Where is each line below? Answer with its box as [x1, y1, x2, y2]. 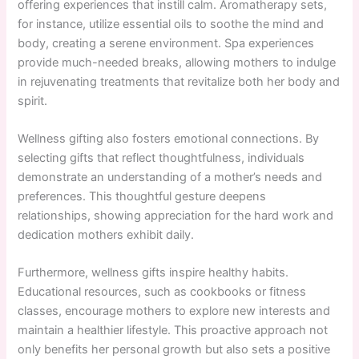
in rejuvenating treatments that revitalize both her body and [18, 74, 341, 89]
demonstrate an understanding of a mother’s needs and [18, 169, 323, 184]
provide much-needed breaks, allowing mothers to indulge [18, 54, 337, 70]
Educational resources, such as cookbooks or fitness [18, 284, 307, 300]
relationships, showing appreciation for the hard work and [18, 208, 334, 223]
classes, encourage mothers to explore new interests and [18, 304, 331, 319]
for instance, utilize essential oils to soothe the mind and [18, 16, 325, 31]
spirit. [18, 93, 48, 108]
